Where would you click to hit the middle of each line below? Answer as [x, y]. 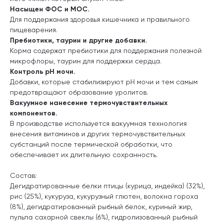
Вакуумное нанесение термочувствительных [89, 103]
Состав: [23, 175]
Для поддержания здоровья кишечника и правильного [100, 19]
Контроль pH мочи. [43, 71]
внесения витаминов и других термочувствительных [98, 134]
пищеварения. [34, 29]
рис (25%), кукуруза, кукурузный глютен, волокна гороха [104, 196]
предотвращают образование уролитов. [79, 92]
